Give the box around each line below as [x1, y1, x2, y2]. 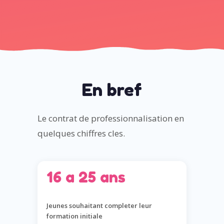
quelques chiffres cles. [37, 127, 125, 139]
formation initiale [46, 211, 102, 221]
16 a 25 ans [46, 168, 125, 186]
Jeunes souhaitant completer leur [46, 201, 152, 210]
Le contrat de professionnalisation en [37, 112, 184, 124]
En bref [81, 79, 142, 100]
